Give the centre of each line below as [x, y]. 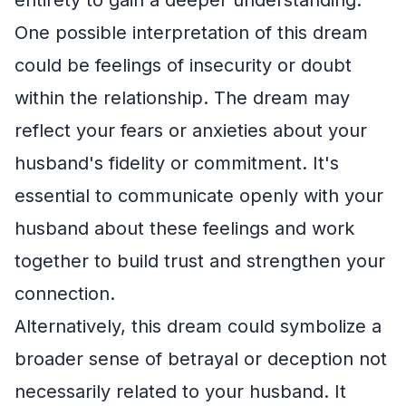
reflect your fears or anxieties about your [191, 130]
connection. [65, 293]
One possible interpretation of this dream [191, 32]
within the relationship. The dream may [182, 97]
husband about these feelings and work [184, 228]
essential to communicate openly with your [199, 195]
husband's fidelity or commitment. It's [177, 163]
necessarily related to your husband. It [180, 391]
